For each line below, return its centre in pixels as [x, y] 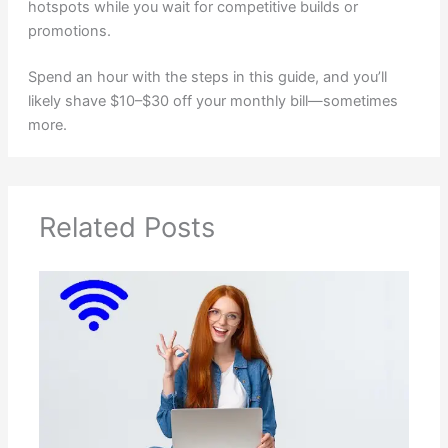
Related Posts [127, 228]
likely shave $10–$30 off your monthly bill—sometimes [212, 100]
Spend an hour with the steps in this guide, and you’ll [207, 76]
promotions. [69, 31]
